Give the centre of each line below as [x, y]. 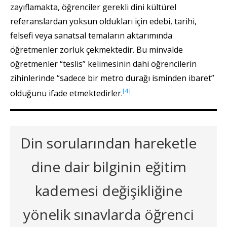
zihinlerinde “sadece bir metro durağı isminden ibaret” [112, 78]
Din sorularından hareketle [108, 143]
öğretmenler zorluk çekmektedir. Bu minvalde [97, 49]
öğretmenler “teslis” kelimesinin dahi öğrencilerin [103, 64]
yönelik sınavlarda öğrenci [108, 215]
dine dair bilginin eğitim [108, 167]
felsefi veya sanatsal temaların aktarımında [91, 35]
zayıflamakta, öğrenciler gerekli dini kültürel [93, 7]
